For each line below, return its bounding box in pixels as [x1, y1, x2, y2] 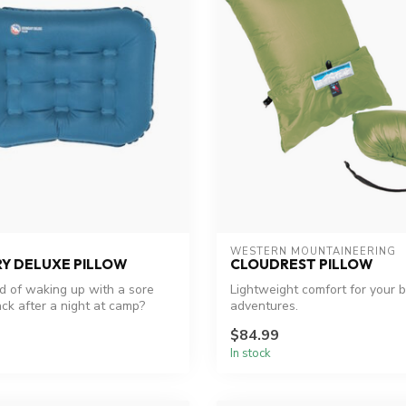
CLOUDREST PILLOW [230, 256, 372, 274]
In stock [230, 344, 271, 362]
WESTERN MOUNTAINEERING [230, 245, 396, 259]
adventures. [230, 297, 298, 315]
